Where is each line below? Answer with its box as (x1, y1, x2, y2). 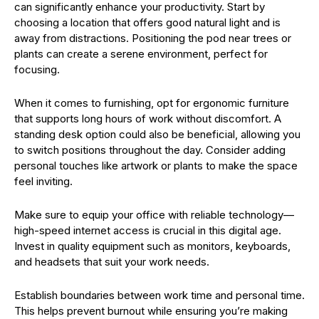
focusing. (14, 62, 60, 76)
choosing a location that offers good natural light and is (14, 15, 281, 29)
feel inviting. (14, 174, 73, 188)
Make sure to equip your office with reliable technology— (14, 207, 294, 221)
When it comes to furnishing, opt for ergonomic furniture (14, 95, 289, 110)
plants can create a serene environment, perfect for (14, 46, 268, 61)
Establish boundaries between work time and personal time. (14, 288, 305, 302)
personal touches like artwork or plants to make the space (14, 158, 298, 172)
